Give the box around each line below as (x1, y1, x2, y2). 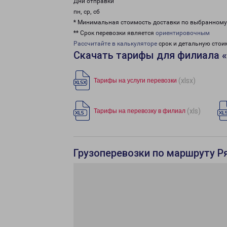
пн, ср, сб (73, 8, 100, 15)
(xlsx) (178, 76, 196, 85)
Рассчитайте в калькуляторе (73, 40, 157, 47)
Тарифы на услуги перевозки (94, 77, 177, 84)
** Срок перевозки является (73, 29, 156, 36)
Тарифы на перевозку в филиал (94, 107, 185, 115)
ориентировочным (156, 29, 210, 36)
